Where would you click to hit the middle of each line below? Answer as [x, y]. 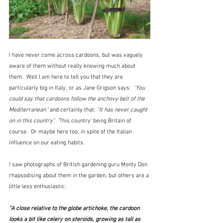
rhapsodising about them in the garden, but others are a [80, 175]
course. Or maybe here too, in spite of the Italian [71, 132]
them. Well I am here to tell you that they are [67, 77]
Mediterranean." [29, 110]
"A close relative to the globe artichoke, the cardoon [75, 208]
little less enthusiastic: [38, 186]
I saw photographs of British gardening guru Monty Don [79, 165]
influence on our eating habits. [47, 143]
